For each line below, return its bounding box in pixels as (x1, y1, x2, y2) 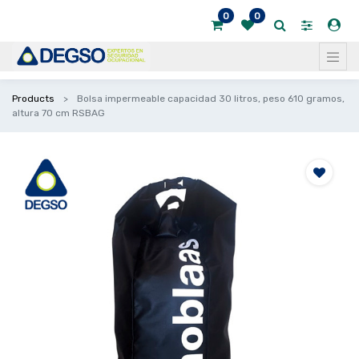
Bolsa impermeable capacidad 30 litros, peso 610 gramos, (77, 93, 345, 104)
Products (12, 93, 54, 104)
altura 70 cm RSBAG (12, 107, 105, 119)
